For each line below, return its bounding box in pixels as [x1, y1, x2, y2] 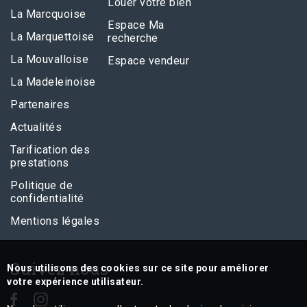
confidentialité [10, 192, 84, 205]
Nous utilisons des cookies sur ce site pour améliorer [7, 262, 269, 273]
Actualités [10, 121, 62, 134]
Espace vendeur [108, 54, 189, 67]
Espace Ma [108, 19, 164, 32]
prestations [10, 156, 69, 169]
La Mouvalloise [10, 53, 88, 66]
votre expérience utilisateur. [7, 276, 144, 287]
